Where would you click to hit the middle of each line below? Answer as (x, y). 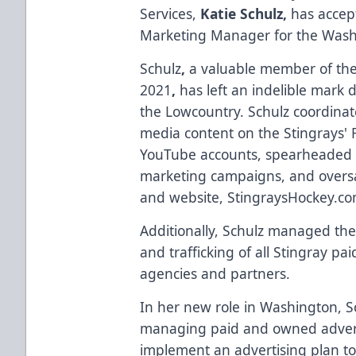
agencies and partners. (217, 273)
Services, (170, 13)
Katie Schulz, (244, 13)
